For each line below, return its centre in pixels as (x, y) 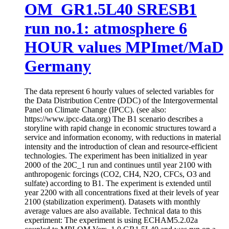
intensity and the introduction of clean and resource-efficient (121, 146)
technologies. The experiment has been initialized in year (116, 155)
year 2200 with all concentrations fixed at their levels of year (122, 192)
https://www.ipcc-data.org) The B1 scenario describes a (114, 119)
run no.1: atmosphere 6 (106, 28)
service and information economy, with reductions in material (123, 137)
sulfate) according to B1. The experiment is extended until (118, 183)
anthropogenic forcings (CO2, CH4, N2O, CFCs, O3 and (118, 174)
